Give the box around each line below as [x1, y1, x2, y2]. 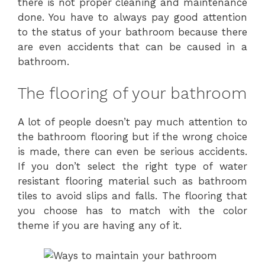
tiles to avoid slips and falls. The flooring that [18, 190, 247, 202]
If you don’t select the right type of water [18, 160, 247, 172]
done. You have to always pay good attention [18, 11, 247, 23]
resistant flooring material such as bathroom [18, 175, 247, 187]
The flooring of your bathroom [18, 84, 247, 103]
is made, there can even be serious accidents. [18, 146, 247, 157]
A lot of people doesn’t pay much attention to [18, 116, 247, 128]
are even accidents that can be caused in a [18, 40, 247, 53]
